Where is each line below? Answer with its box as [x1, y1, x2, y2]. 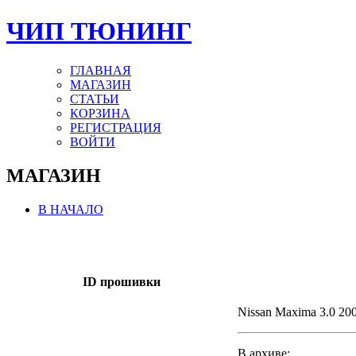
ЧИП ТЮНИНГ [6, 17, 192, 46]
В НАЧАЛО [38, 202, 103, 216]
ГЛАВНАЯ [70, 63, 131, 77]
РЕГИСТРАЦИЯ [70, 120, 161, 134]
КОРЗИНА [70, 106, 130, 120]
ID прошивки [83, 274, 161, 288]
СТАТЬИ [70, 91, 119, 106]
